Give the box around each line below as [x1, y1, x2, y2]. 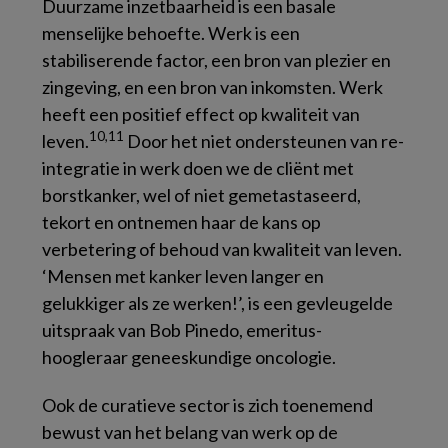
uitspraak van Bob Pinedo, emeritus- [42, 319, 322, 341]
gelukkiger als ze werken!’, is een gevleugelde [42, 292, 393, 314]
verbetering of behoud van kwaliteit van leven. [42, 238, 402, 260]
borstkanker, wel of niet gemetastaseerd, [42, 184, 361, 206]
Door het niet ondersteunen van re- [124, 130, 404, 152]
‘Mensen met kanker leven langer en [42, 265, 324, 287]
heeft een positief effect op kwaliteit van [42, 103, 360, 125]
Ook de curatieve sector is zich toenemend [42, 394, 373, 416]
